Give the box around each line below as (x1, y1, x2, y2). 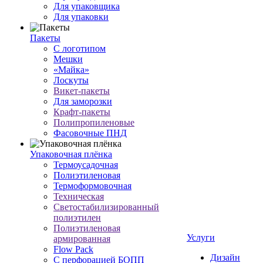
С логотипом (53, 43, 106, 53)
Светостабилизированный (53, 202, 159, 212)
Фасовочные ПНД (53, 128, 127, 138)
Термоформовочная (53, 181, 131, 191)
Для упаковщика (53, 1, 120, 11)
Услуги (187, 232, 215, 242)
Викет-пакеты (53, 86, 110, 96)
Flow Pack (53, 244, 93, 254)
